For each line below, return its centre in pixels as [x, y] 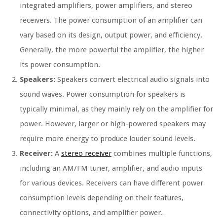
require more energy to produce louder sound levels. [108, 138]
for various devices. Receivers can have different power [111, 183]
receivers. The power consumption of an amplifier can [111, 20]
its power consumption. [60, 64]
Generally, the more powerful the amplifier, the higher [112, 50]
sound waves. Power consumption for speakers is [103, 94]
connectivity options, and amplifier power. [91, 212]
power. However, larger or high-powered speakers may [113, 124]
